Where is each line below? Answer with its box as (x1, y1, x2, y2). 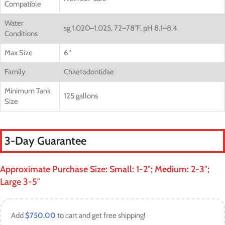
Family (5, 67, 26, 76)
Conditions (5, 29, 38, 38)
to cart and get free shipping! (56, 211, 146, 220)
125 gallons (64, 91, 98, 100)
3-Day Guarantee (5, 134, 86, 148)
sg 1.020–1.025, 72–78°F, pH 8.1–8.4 (64, 24, 177, 33)
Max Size (5, 48, 33, 57)
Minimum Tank (5, 86, 51, 95)
